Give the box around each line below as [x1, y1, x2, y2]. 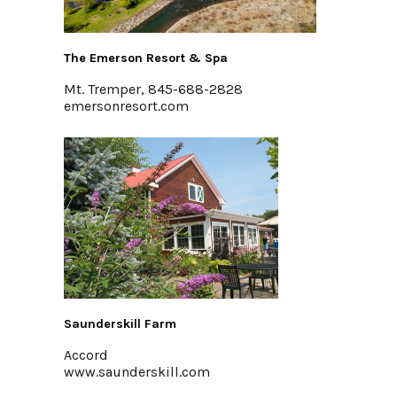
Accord [64, 346, 108, 363]
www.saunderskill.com [64, 363, 210, 380]
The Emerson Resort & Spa [64, 51, 228, 66]
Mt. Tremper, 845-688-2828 [64, 81, 243, 97]
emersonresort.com [64, 97, 189, 114]
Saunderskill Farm [64, 316, 176, 331]
